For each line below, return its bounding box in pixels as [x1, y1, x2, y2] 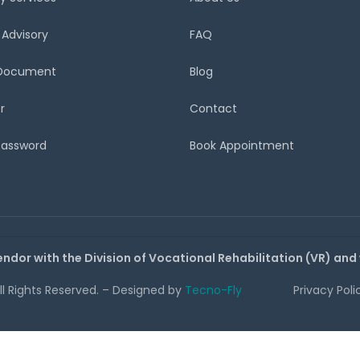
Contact [190, 100, 237, 117]
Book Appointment [190, 137, 294, 153]
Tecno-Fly [185, 281, 242, 298]
